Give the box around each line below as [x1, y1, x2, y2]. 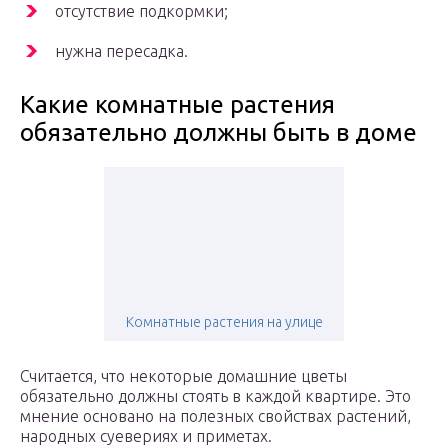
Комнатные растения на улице [125, 314, 323, 331]
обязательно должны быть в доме [20, 119, 417, 147]
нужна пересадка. [55, 42, 188, 61]
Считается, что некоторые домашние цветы [20, 367, 347, 386]
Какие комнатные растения [20, 91, 335, 119]
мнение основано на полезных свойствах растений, [20, 407, 411, 426]
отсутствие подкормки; [55, 2, 228, 21]
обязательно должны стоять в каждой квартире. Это [20, 387, 411, 406]
